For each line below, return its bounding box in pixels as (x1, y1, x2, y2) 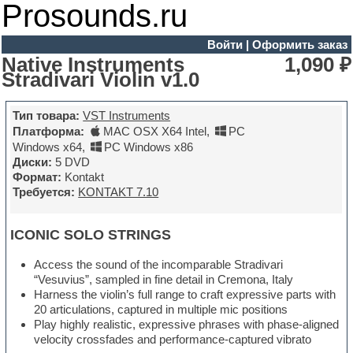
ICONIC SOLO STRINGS (10, 227, 172, 243)
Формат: (13, 170, 62, 184)
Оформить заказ (251, 37, 347, 51)
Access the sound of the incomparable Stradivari (34, 258, 284, 272)
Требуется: (13, 185, 76, 199)
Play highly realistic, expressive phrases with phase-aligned (34, 318, 340, 332)
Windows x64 (13, 140, 83, 154)
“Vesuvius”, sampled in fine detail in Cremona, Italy (34, 273, 294, 287)
